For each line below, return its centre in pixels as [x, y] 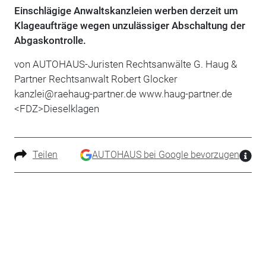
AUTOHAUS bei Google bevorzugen [166, 154]
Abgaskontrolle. [50, 40]
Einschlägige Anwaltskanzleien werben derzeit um [126, 10]
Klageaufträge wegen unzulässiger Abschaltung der [129, 25]
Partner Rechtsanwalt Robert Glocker [96, 79]
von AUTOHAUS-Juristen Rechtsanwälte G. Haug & [125, 64]
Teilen [45, 154]
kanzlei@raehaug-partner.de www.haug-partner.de [123, 94]
